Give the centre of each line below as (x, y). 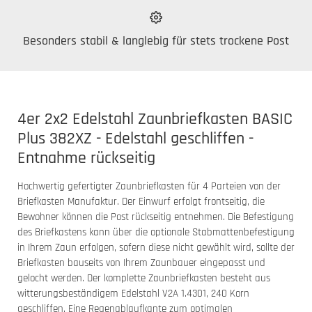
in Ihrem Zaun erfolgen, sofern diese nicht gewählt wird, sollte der (156, 248)
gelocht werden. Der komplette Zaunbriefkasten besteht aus (144, 279)
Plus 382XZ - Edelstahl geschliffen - (135, 139)
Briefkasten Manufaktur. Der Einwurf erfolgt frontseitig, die (141, 202)
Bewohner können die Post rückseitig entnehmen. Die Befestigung (156, 217)
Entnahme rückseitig (86, 158)
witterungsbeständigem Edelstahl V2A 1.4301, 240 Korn (133, 294)
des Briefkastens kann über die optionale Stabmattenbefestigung (156, 233)
